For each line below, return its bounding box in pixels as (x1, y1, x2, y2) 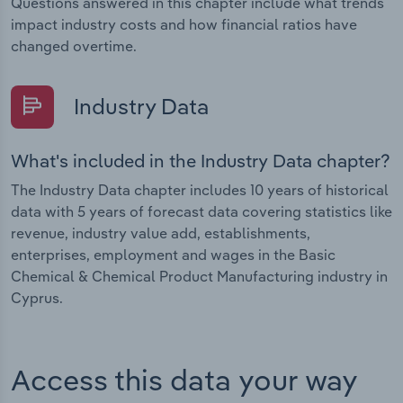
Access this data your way (11, 362, 358, 399)
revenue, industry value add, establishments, (11, 223, 310, 242)
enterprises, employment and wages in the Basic (11, 245, 336, 264)
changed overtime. (11, 37, 137, 56)
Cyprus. (11, 288, 63, 307)
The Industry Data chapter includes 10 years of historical (11, 180, 389, 199)
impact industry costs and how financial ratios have (11, 15, 357, 34)
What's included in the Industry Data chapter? (11, 148, 390, 172)
